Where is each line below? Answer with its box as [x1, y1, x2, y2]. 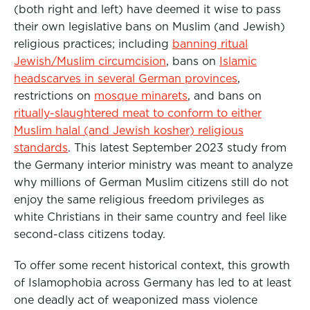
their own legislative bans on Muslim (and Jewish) [14, 20, 285, 33]
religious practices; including [14, 37, 172, 51]
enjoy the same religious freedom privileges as [14, 193, 264, 206]
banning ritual [172, 37, 248, 51]
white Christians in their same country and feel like [14, 210, 286, 224]
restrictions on [14, 89, 94, 102]
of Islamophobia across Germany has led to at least [14, 276, 291, 289]
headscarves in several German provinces [14, 72, 237, 85]
